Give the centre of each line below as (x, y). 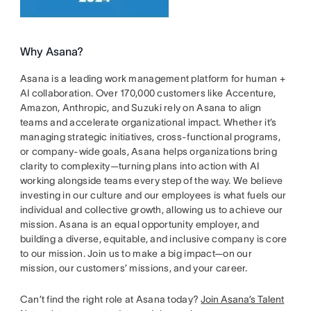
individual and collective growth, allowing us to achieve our (151, 210)
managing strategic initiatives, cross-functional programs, (150, 137)
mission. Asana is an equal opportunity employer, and (140, 225)
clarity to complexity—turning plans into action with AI (140, 166)
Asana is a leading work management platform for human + (153, 79)
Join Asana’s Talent (243, 300)
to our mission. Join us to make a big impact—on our (136, 254)
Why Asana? (51, 52)
